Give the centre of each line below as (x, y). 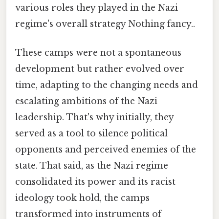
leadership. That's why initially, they (94, 118)
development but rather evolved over (100, 69)
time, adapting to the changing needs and (107, 85)
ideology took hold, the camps (82, 198)
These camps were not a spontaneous (98, 53)
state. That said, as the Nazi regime (92, 166)
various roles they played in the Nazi (97, 8)
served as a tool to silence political (91, 134)
